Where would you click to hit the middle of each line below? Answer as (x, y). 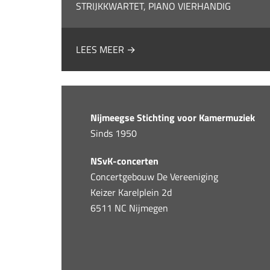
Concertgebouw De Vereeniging (155, 177)
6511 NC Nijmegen (130, 208)
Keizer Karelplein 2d (131, 192)
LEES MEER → (106, 49)
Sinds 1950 (114, 133)
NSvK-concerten (125, 161)
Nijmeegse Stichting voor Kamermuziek (173, 118)
